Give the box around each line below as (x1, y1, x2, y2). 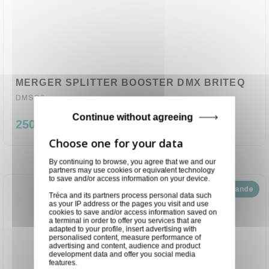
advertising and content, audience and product (49, 241, 201, 250)
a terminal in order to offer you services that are (49, 216, 202, 225)
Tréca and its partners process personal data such (49, 191, 212, 200)
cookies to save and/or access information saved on (49, 208, 217, 217)
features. (49, 258, 77, 267)
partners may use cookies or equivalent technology (49, 166, 215, 175)
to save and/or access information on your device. (49, 174, 210, 183)
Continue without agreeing (72, 112, 193, 122)
